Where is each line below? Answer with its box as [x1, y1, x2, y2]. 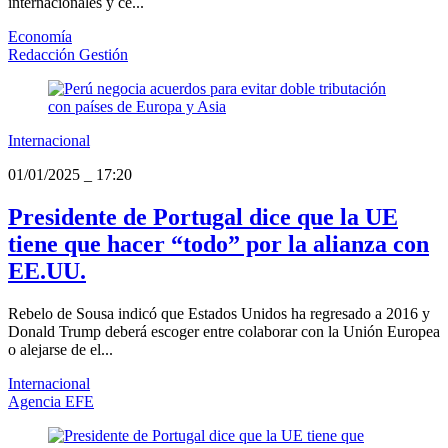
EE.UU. [8, 258, 86, 285]
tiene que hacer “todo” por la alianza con [8, 231, 429, 258]
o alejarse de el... [8, 340, 113, 358]
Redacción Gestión [8, 46, 128, 64]
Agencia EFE [8, 392, 94, 410]
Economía [8, 28, 72, 46]
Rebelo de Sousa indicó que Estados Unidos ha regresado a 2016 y [8, 304, 430, 322]
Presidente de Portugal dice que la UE [8, 204, 398, 231]
